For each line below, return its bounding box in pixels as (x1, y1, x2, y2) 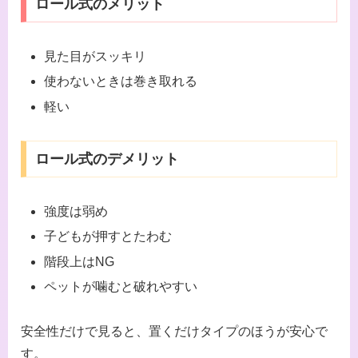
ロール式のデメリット (34, 151, 179, 168)
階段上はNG (44, 254, 115, 268)
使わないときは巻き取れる (44, 74, 198, 89)
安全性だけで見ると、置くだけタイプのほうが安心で (21, 324, 328, 339)
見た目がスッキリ (44, 50, 147, 64)
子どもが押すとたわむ (44, 229, 173, 244)
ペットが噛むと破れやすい (44, 279, 198, 293)
